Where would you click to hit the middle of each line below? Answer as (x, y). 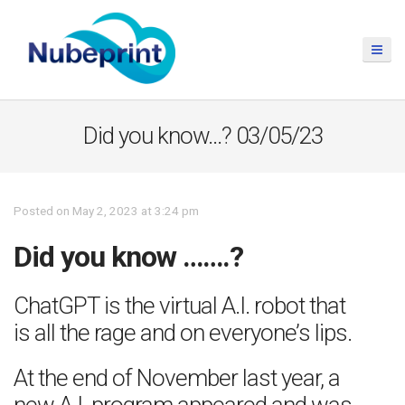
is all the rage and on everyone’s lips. (183, 333)
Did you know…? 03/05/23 (202, 136)
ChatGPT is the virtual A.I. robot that (179, 306)
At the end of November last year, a (177, 378)
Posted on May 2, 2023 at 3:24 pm (106, 211)
